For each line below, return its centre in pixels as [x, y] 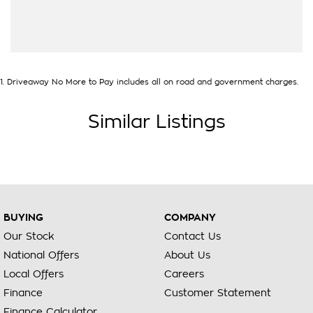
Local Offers [34, 274]
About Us [187, 255]
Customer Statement [217, 293]
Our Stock [29, 236]
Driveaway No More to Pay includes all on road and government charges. [153, 82]
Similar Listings [156, 123]
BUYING [23, 218]
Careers [184, 274]
